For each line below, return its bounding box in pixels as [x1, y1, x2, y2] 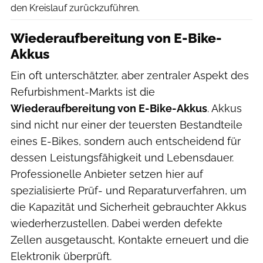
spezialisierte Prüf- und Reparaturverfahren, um [11, 184, 247, 197]
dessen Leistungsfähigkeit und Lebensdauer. [11, 151, 234, 164]
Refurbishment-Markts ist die [11, 85, 155, 98]
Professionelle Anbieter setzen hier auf [11, 167, 203, 180]
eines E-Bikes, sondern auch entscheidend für [11, 134, 241, 147]
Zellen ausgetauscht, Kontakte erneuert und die [11, 233, 249, 246]
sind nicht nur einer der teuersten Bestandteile [11, 118, 242, 131]
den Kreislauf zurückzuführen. [11, 2, 140, 14]
